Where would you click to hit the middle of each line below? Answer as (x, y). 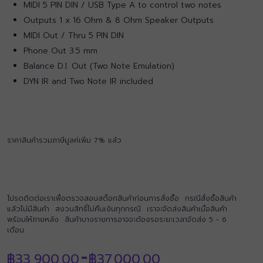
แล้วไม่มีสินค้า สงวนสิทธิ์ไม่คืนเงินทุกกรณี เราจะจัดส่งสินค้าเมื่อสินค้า (117, 209)
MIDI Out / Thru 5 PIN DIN (74, 36)
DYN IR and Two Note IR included (88, 81)
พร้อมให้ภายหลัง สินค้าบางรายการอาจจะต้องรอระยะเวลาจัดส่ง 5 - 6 (117, 220)
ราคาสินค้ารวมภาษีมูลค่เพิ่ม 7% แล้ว (64, 140)
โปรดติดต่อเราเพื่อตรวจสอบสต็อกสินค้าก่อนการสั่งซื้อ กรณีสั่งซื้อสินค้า (122, 198)
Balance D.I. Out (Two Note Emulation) (99, 66)
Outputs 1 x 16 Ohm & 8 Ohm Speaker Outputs (119, 20)
